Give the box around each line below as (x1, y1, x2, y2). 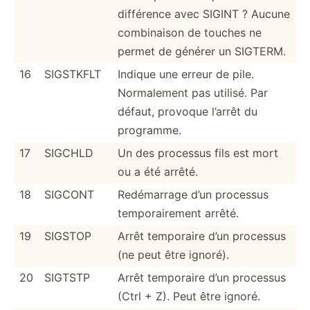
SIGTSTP (44, 270, 90, 284)
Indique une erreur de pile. (118, 66, 254, 81)
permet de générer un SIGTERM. (118, 44, 286, 58)
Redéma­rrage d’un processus (118, 187, 268, 201)
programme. (118, 122, 181, 137)
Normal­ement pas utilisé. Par (118, 85, 268, 100)
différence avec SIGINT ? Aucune (118, 6, 290, 21)
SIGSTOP (44, 228, 91, 243)
